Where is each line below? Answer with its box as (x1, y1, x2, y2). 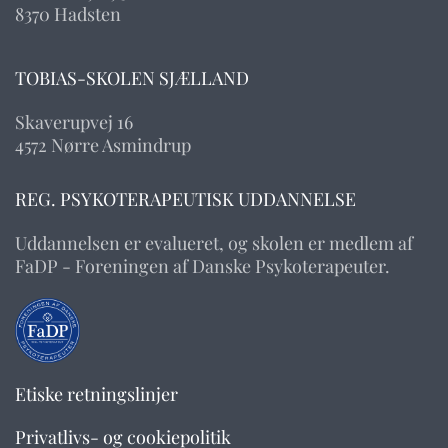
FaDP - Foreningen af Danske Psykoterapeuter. (15, 254, 390, 279)
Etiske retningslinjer (15, 382, 178, 407)
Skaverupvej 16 (15, 110, 133, 135)
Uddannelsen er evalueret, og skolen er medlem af (15, 231, 413, 256)
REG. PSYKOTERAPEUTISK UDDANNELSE (15, 187, 356, 212)
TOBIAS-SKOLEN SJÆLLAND (15, 66, 249, 91)
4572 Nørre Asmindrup (15, 133, 191, 158)
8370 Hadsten (15, 2, 121, 27)
